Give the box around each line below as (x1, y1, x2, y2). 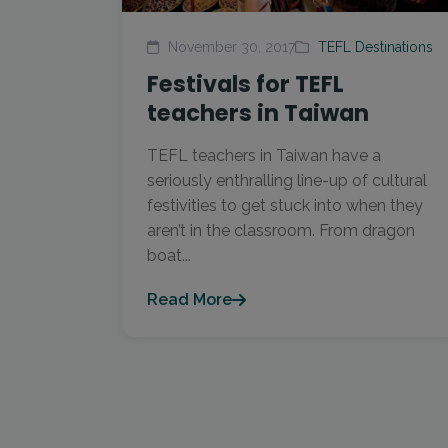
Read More (147, 290, 232, 309)
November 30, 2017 (164, 39, 295, 55)
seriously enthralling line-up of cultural (147, 171, 427, 190)
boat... (147, 246, 191, 265)
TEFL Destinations (318, 39, 433, 55)
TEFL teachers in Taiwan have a (147, 146, 381, 165)
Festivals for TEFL (147, 68, 344, 100)
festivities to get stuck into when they (147, 196, 423, 215)
